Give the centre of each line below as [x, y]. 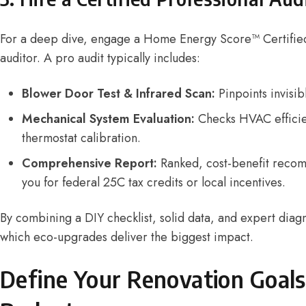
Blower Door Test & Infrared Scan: [119, 93]
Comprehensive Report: [89, 163]
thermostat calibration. [81, 138]
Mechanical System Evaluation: [108, 119]
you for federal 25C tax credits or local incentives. [154, 182]
